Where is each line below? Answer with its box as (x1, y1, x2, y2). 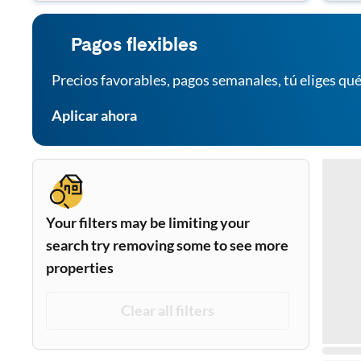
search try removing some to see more (46, 236, 288, 254)
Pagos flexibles (71, 37, 197, 55)
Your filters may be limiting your (46, 214, 250, 231)
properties (46, 259, 114, 276)
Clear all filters (121, 301, 214, 319)
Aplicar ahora (52, 106, 137, 124)
